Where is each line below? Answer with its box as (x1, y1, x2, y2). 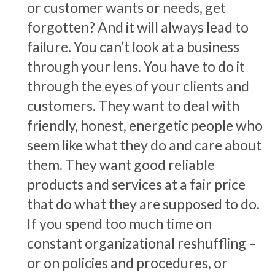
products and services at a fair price (27, 175, 246, 193)
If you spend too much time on (27, 214, 212, 232)
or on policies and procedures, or (27, 254, 228, 271)
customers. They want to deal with (27, 96, 239, 114)
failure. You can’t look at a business (27, 37, 239, 55)
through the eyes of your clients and (27, 77, 249, 95)
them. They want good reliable (27, 155, 215, 173)
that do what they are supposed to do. (27, 195, 260, 212)
